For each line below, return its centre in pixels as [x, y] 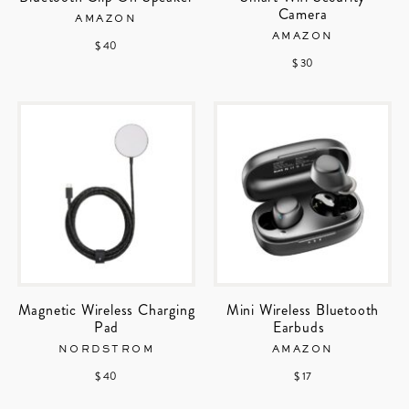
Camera [303, 14]
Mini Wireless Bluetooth [303, 309]
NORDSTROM [106, 349]
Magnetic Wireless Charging [106, 309]
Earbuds [303, 327]
